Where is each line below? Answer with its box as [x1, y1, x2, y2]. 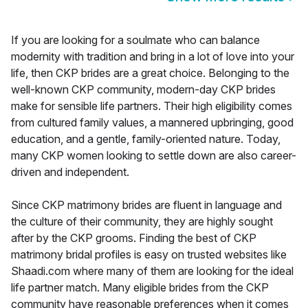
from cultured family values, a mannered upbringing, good [11, 115, 294, 130]
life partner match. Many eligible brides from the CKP [11, 280, 269, 295]
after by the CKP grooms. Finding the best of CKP [11, 231, 256, 245]
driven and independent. [11, 165, 129, 179]
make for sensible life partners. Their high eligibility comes [11, 99, 292, 113]
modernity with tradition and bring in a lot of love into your [11, 49, 294, 64]
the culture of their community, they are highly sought [11, 214, 273, 229]
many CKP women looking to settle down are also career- [11, 148, 296, 163]
